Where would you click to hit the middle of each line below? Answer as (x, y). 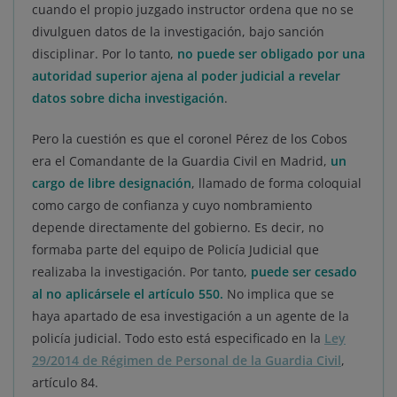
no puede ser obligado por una (269, 54)
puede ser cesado (304, 272)
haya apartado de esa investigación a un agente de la (191, 316)
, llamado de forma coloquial (276, 183)
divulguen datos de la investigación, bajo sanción (178, 32)
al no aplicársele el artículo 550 (126, 294)
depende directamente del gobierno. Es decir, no (178, 228)
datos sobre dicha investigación (128, 98)
